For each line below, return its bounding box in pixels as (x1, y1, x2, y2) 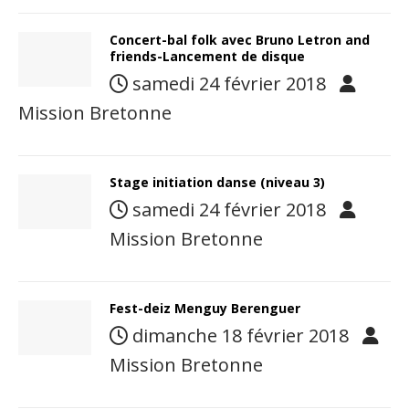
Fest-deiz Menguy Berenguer (110, 299, 300, 317)
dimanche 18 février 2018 (132, 323, 349, 348)
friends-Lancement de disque (110, 47, 305, 65)
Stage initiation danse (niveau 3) (110, 173, 325, 191)
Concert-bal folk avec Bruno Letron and (110, 31, 370, 48)
